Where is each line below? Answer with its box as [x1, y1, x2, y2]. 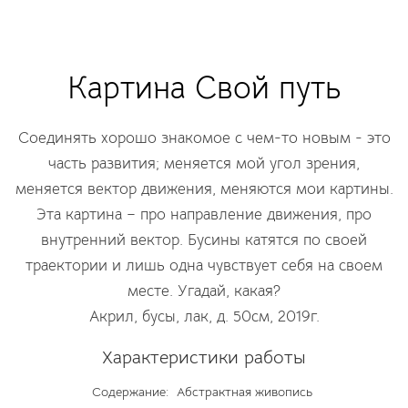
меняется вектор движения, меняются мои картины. [15, 179, 393, 199]
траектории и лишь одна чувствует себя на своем [25, 256, 382, 275]
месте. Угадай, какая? [127, 281, 280, 301]
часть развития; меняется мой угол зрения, [48, 154, 360, 173]
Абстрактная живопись [172, 383, 312, 400]
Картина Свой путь [67, 68, 341, 107]
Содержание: [91, 383, 168, 400]
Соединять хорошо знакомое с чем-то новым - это [17, 128, 391, 148]
